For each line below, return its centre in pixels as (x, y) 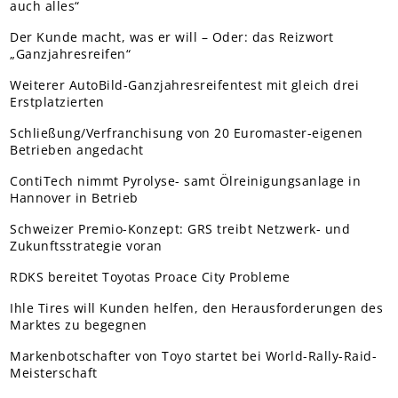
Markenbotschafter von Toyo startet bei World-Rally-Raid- (194, 355)
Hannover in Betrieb (74, 197)
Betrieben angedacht (77, 149)
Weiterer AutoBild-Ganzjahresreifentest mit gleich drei (185, 84)
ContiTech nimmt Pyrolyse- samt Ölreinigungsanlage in (186, 180)
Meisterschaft (54, 372)
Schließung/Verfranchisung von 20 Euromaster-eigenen (187, 132)
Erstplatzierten (57, 101)
